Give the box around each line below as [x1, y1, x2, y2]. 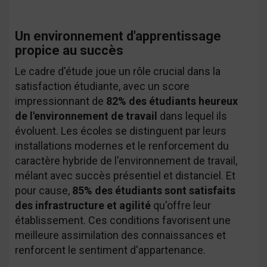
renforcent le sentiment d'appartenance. [15, 244, 206, 256]
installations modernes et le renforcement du [15, 139, 229, 152]
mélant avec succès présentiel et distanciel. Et [15, 169, 235, 182]
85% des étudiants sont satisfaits [72, 184, 235, 197]
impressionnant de [15, 95, 106, 107]
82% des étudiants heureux [106, 95, 238, 107]
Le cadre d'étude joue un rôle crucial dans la [15, 65, 221, 77]
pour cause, [15, 184, 72, 197]
